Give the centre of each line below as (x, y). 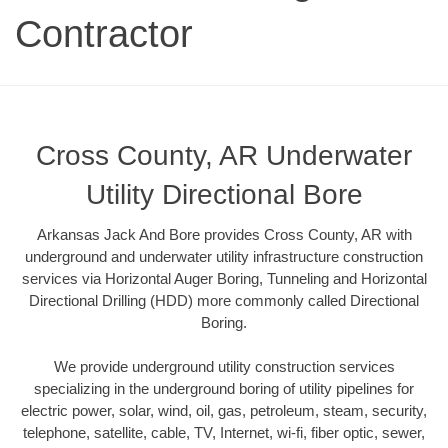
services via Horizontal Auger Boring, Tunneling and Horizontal (224, 278)
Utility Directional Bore (224, 194)
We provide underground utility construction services (224, 367)
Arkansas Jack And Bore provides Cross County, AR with (224, 234)
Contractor (104, 33)
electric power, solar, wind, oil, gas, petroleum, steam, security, (224, 411)
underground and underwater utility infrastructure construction (224, 256)
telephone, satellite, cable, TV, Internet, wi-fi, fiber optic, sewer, (224, 433)
